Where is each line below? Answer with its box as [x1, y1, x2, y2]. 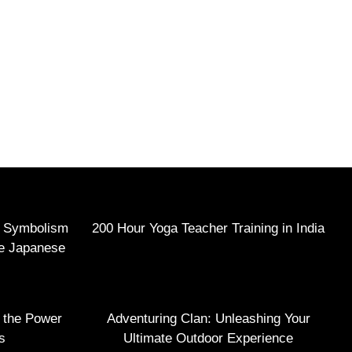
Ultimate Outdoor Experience [123, 330, 293, 346]
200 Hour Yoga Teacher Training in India [92, 220, 324, 236]
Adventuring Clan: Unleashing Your [106, 310, 310, 326]
